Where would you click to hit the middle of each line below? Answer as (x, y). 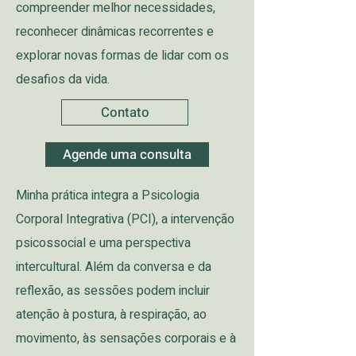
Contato (125, 112)
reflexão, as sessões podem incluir (113, 291)
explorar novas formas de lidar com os (122, 56)
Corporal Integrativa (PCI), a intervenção (125, 219)
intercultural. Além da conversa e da (114, 267)
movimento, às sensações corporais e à (126, 339)
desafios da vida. (63, 79)
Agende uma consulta (127, 155)
